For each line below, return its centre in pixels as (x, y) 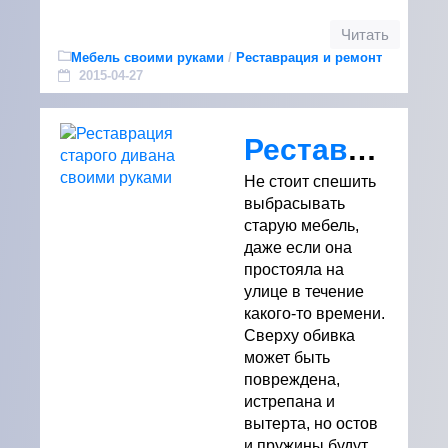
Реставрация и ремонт (309, 57)
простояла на (294, 269)
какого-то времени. (314, 313)
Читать (365, 35)
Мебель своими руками (147, 57)
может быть (287, 357)
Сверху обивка (299, 335)
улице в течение (304, 291)
